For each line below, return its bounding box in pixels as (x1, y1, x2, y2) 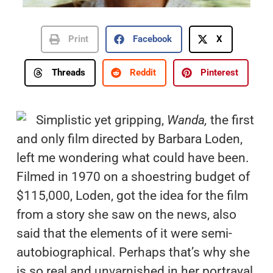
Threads (52, 67, 85, 78)
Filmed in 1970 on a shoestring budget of (16, 169, 250, 184)
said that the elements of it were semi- (16, 225, 232, 241)
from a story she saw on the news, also (16, 207, 236, 222)
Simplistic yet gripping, (35, 112, 167, 127)
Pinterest (200, 67, 238, 78)
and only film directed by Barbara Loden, (16, 131, 243, 146)
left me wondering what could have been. (16, 150, 249, 165)
